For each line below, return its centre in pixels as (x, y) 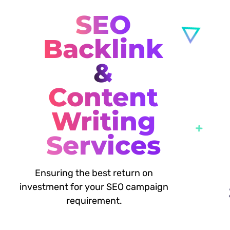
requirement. (94, 200)
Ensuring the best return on (94, 173)
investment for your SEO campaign (94, 187)
